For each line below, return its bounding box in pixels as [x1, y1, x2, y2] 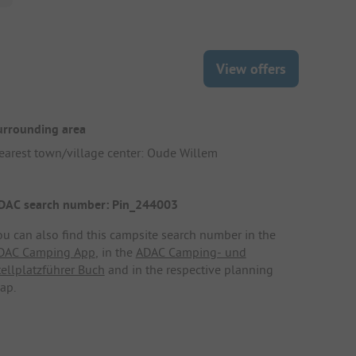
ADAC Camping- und [135, 244, 246, 261]
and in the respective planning [104, 261, 273, 278]
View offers [216, 59, 286, 78]
